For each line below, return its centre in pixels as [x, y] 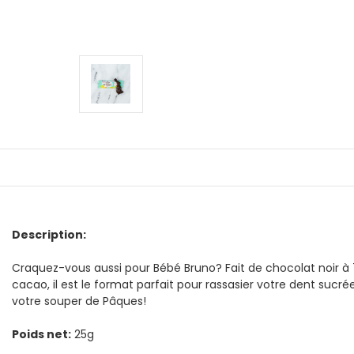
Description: [49, 234]
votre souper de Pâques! [79, 301]
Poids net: [41, 334]
